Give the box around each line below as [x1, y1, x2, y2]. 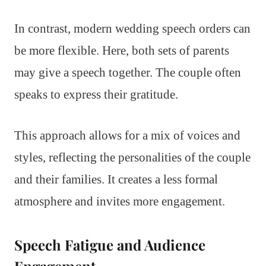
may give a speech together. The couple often [14, 65, 241, 80]
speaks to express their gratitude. [14, 87, 178, 102]
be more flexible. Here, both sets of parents [14, 43, 229, 58]
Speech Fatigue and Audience [14, 235, 205, 254]
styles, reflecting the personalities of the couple [14, 150, 251, 164]
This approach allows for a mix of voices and [14, 128, 240, 142]
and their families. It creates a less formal [14, 172, 218, 186]
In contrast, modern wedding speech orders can [14, 21, 251, 36]
